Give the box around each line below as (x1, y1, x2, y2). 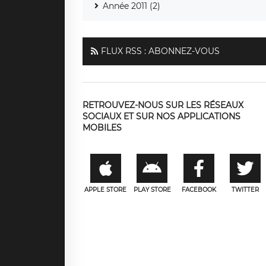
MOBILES (82, 122, 122, 133)
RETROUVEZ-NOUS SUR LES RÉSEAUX (82, 99, 243, 110)
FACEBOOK (181, 185, 216, 194)
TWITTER (232, 185, 259, 194)
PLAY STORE (133, 185, 171, 194)
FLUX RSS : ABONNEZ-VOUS (100, 45, 220, 56)
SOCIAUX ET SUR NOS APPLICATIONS (82, 110, 240, 122)
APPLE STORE (84, 185, 127, 194)
